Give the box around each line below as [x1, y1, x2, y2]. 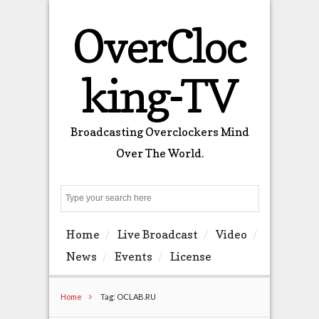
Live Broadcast [117, 227, 198, 242]
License [169, 249, 211, 264]
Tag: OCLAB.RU [98, 291, 156, 301]
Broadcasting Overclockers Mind [70, 125, 249, 139]
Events [114, 249, 152, 264]
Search [249, 193, 281, 204]
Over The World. [115, 146, 204, 160]
